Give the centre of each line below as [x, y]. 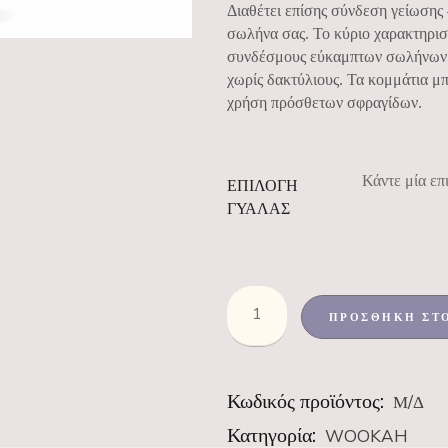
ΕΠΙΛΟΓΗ [262, 186]
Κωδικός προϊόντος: [307, 401]
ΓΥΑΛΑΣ [258, 209]
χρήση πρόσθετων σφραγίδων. [324, 103]
